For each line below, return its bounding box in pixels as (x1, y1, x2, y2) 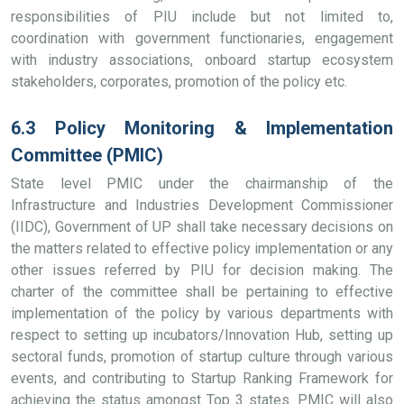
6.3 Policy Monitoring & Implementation (11, 117, 393, 139)
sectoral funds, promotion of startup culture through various (11, 348, 393, 365)
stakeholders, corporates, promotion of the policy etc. (11, 73, 347, 90)
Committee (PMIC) (11, 144, 163, 166)
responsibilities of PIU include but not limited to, (11, 8, 393, 25)
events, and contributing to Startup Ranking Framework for (11, 370, 393, 387)
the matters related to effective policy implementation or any (11, 240, 393, 257)
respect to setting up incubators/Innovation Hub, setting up (11, 326, 393, 344)
